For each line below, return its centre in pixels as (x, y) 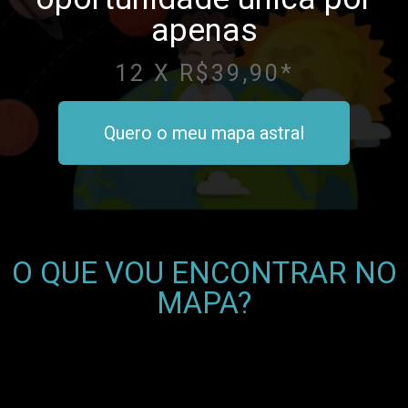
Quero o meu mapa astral (204, 133)
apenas (204, 31)
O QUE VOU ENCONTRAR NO (204, 273)
